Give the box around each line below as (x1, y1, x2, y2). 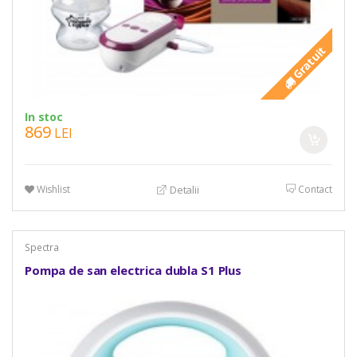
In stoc (24, 108, 64, 124)
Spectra (24, 241, 60, 255)
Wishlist (33, 182, 70, 196)
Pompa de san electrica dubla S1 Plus (24, 261, 241, 278)
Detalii (167, 182, 199, 198)
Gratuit (287, 41, 329, 84)
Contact (296, 182, 333, 196)
